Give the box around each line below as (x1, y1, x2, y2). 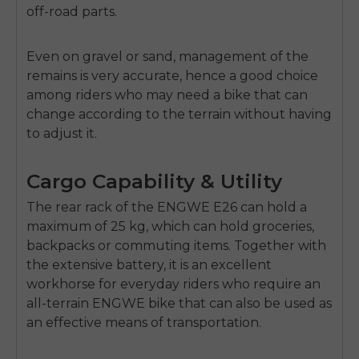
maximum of (26, 218, 111, 234)
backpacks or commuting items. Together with (26, 237, 326, 253)
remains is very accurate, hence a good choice (26, 67, 318, 83)
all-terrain (26, 295, 92, 311)
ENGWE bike (92, 295, 179, 311)
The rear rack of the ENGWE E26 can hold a (26, 199, 307, 215)
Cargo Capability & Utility (26, 168, 282, 193)
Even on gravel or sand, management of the (26, 48, 309, 64)
